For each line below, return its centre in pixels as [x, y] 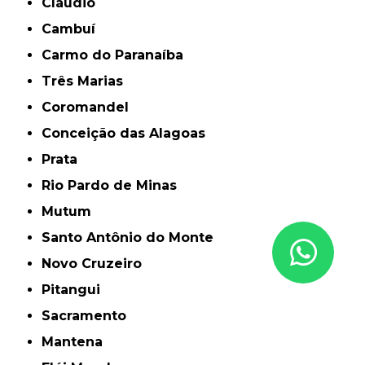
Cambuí [74, 29]
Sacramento [89, 316]
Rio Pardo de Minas [114, 186]
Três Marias [88, 81]
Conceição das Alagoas [129, 134]
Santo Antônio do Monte [132, 238]
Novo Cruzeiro [97, 264]
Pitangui [76, 290]
